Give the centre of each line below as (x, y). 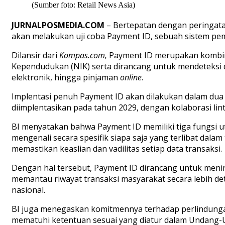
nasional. (28, 190)
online (131, 78)
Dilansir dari (35, 55)
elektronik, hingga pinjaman (66, 78)
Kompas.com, (83, 55)
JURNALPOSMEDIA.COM (58, 25)
